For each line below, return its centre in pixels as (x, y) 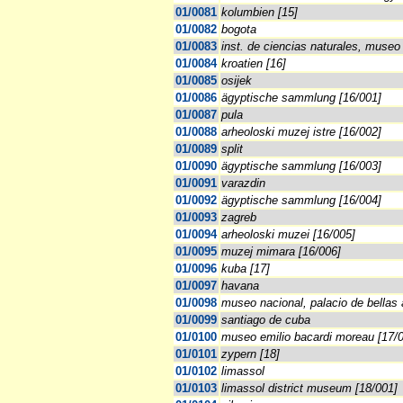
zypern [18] (251, 354)
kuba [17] (246, 269)
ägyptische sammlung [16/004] (301, 201)
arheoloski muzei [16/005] (288, 235)
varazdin (243, 184)
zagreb (239, 218)
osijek (237, 81)
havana (240, 286)
